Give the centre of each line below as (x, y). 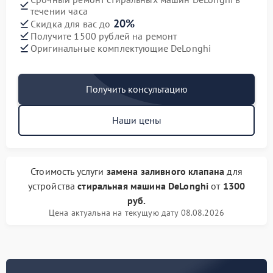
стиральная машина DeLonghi (143, 186)
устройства (53, 186)
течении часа (59, 11)
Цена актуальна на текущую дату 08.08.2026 (136, 213)
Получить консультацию (136, 89)
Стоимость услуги (69, 171)
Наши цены (136, 120)
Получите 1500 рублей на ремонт (104, 36)
